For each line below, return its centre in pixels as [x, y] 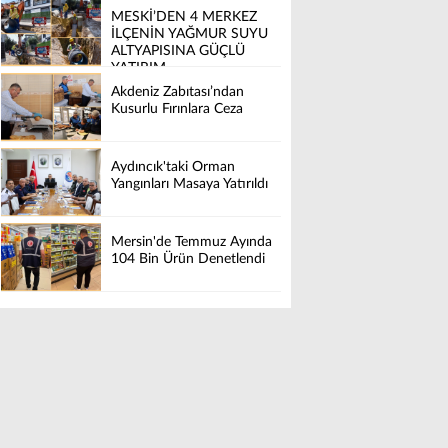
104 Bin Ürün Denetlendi [188, 259]
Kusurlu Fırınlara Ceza [177, 109]
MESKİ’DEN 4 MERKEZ [184, 17]
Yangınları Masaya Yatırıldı [189, 184]
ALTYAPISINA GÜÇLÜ [178, 51]
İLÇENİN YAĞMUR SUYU [189, 34]
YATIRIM [138, 68]
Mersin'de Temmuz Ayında [191, 242]
